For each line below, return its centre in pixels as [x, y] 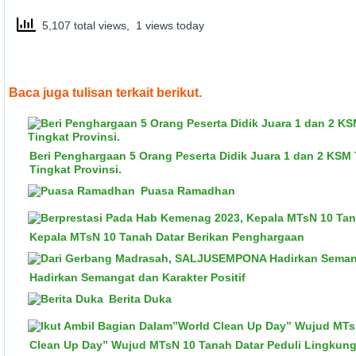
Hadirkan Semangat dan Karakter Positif [137, 277]
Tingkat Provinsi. [75, 169]
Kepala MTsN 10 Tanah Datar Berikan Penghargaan [167, 237]
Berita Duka [140, 299]
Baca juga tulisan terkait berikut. [105, 93]
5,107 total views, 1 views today [120, 25]
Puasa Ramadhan [188, 191]
